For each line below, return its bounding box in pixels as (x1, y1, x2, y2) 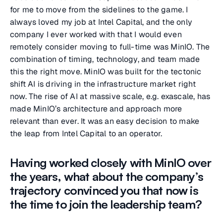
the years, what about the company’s (10, 169, 204, 184)
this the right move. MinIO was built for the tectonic (10, 66, 202, 77)
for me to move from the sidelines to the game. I (10, 4, 188, 15)
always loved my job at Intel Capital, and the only (10, 17, 193, 27)
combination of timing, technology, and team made (10, 54, 200, 64)
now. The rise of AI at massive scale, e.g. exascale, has (10, 91, 211, 102)
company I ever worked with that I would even (10, 29, 182, 40)
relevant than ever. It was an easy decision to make (10, 116, 200, 126)
